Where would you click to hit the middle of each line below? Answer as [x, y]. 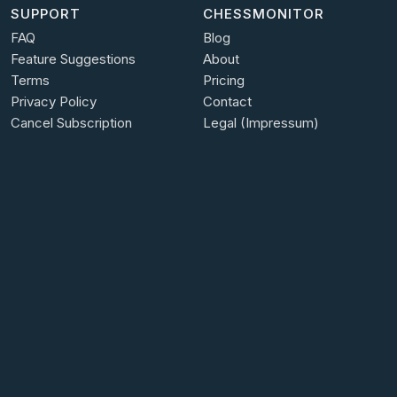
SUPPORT [45, 13]
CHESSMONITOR [264, 13]
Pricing [224, 81]
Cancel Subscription [71, 123]
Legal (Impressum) [261, 123]
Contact [227, 102]
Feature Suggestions [73, 59]
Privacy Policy [53, 102]
